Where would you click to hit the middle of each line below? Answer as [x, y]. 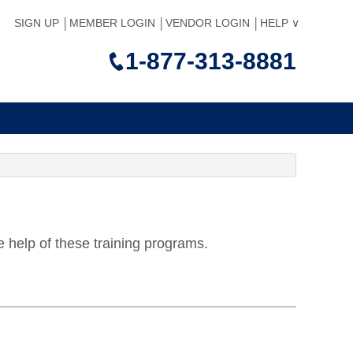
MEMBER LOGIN [112, 23]
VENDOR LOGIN [208, 23]
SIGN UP [37, 23]
